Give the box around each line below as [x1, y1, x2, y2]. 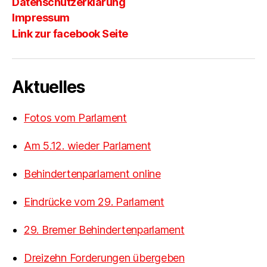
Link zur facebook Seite [12, 27, 128, 40]
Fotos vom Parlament [24, 111, 127, 124]
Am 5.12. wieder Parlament [24, 139, 151, 152]
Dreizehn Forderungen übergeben [24, 251, 185, 264]
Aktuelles [12, 76, 85, 97]
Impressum [12, 11, 70, 24]
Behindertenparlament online [24, 167, 161, 180]
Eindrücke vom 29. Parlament [24, 195, 164, 208]
